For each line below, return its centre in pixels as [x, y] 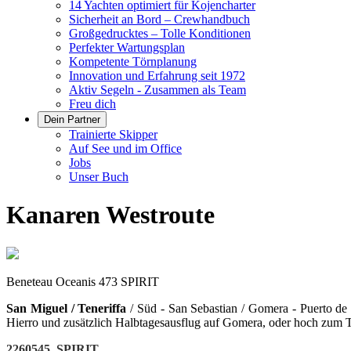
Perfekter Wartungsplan [127, 47]
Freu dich [92, 104]
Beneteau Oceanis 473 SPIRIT [83, 281]
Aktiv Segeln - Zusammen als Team [157, 90]
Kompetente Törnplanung [133, 62]
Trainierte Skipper [113, 134]
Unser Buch [99, 177]
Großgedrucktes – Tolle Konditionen [160, 33]
